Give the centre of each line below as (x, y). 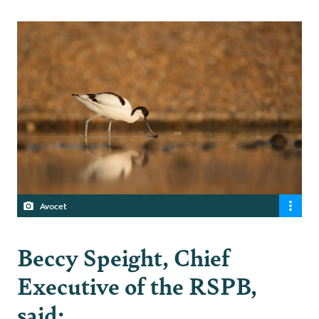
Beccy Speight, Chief (124, 257)
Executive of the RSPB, (137, 286)
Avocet (53, 206)
